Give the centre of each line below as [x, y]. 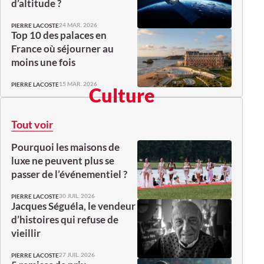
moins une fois [43, 62]
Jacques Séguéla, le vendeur [73, 206]
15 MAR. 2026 [78, 84]
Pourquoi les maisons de [65, 147]
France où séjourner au [62, 48]
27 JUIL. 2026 [77, 255]
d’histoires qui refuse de [65, 219]
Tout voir [32, 124]
